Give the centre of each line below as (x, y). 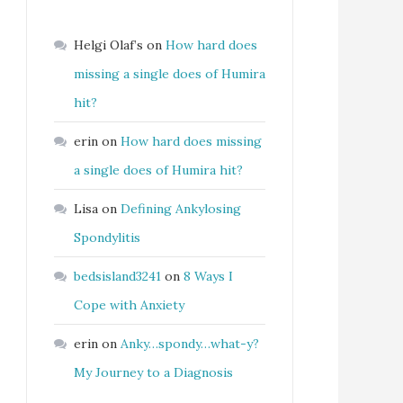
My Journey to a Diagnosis (153, 372)
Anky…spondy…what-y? (190, 343)
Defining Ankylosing (181, 208)
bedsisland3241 (117, 276)
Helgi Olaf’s (108, 45)
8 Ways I (208, 276)
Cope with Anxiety (129, 304)
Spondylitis (107, 237)
